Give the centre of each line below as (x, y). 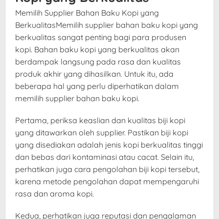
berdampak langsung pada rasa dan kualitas (98, 62)
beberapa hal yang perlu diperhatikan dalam (97, 86)
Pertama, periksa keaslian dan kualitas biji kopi (100, 120)
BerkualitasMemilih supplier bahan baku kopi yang (107, 25)
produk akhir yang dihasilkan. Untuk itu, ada (94, 74)
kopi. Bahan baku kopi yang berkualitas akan (97, 50)
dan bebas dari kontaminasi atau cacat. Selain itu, (105, 157)
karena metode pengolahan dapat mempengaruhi (107, 182)
